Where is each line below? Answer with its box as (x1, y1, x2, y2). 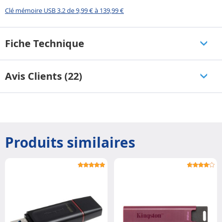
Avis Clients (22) (5, 69, 82, 83)
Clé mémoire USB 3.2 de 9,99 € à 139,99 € (5, 5, 124, 15)
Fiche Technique (5, 36, 84, 50)
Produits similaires (5, 132, 135, 152)
